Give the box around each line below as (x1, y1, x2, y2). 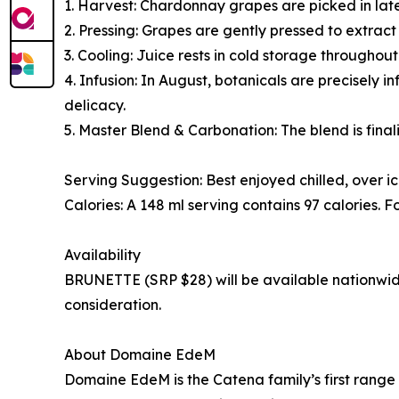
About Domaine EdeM (64, 346, 216, 364)
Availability (64, 246, 141, 265)
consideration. (64, 296, 161, 314)
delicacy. (64, 96, 126, 115)
